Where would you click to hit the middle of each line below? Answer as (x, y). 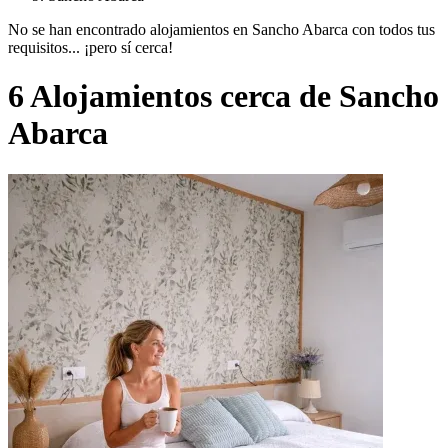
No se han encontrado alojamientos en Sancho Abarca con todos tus (221, 29)
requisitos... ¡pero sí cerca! (90, 47)
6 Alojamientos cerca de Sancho (223, 96)
